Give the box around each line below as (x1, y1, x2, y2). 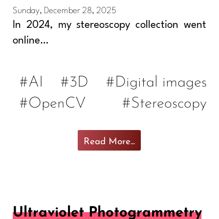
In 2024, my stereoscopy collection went (12, 20, 207, 30)
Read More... (84, 132, 135, 147)
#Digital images (106, 69, 207, 90)
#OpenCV (19, 90, 86, 111)
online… (12, 35, 49, 46)
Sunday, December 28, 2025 (12, 6, 116, 15)
